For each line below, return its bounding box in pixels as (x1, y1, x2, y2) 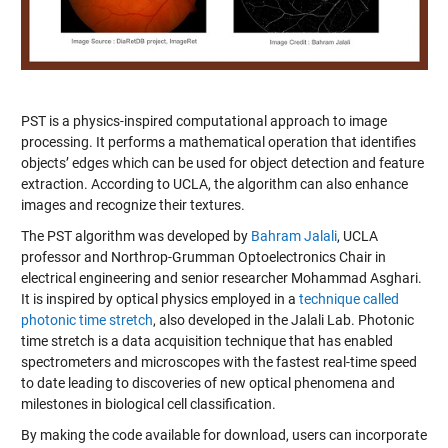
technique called (298, 291, 399, 308)
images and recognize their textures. (20, 197, 245, 214)
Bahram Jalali (250, 228, 337, 245)
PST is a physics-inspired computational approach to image (20, 113, 387, 130)
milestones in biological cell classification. (20, 396, 276, 413)
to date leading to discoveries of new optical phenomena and (20, 375, 395, 392)
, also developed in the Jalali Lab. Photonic (152, 312, 414, 329)
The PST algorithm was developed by (20, 228, 251, 245)
